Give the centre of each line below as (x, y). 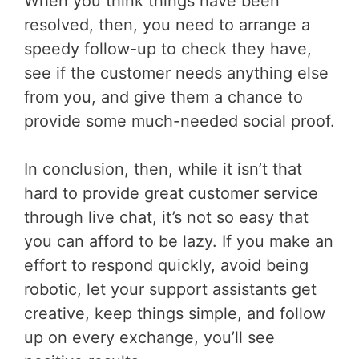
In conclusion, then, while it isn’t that (163, 169)
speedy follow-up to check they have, (168, 49)
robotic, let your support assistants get (170, 290)
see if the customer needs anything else (176, 73)
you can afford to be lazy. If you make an (179, 242)
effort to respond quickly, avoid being (166, 266)
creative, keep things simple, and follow (175, 314)
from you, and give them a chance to (163, 97)
